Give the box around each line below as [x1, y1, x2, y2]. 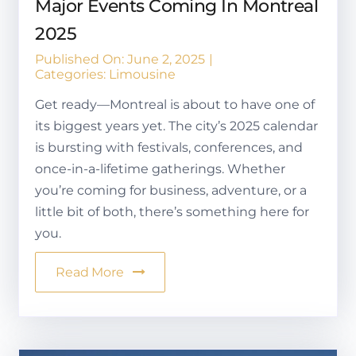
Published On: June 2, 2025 [35, 51, 206, 67]
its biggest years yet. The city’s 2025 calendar [35, 118, 319, 133]
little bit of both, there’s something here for [35, 203, 310, 219]
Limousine [109, 66, 176, 82]
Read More [56, 264, 124, 280]
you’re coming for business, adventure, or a [35, 182, 308, 198]
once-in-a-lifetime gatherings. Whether [35, 161, 286, 176]
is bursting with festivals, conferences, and [35, 139, 304, 155]
